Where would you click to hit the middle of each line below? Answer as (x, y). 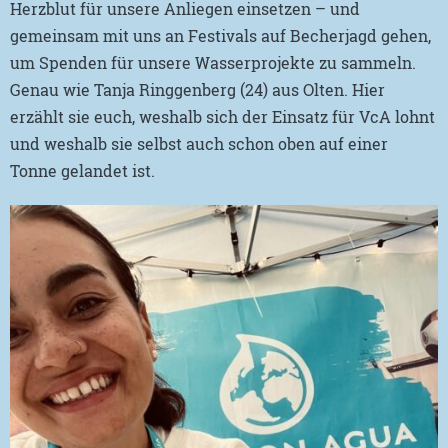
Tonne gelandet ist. (82, 170)
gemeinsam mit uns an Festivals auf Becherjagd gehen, (220, 35)
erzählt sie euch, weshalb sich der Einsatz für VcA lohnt (222, 116)
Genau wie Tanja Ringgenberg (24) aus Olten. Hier (197, 89)
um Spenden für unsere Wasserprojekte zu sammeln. (213, 62)
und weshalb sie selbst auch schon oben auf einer (199, 143)
